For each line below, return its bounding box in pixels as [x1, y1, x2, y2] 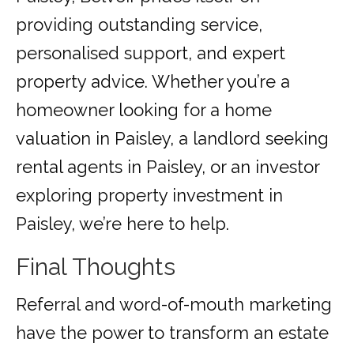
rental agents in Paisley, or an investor [16, 156, 319, 178]
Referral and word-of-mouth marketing [16, 294, 332, 315]
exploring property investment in [16, 185, 283, 206]
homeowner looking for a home [16, 100, 272, 121]
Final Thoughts [16, 253, 175, 281]
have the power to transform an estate [16, 322, 329, 344]
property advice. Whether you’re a [16, 71, 290, 92]
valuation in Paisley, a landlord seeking [16, 128, 329, 149]
